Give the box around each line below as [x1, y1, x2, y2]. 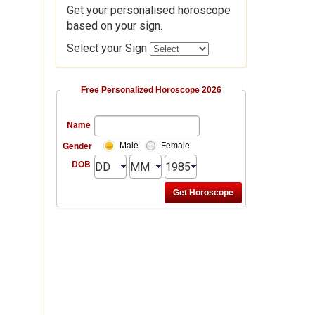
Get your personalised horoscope [66, 4, 231, 18]
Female [160, 141, 190, 151]
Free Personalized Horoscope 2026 [80, 85, 221, 96]
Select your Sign [66, 41, 150, 56]
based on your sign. [66, 19, 162, 33]
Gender [62, 139, 92, 153]
